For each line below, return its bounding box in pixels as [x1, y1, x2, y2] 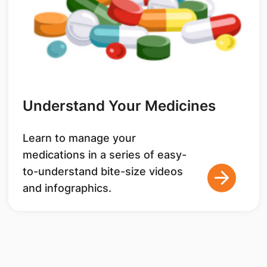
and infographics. [22, 182, 111, 195]
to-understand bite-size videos [22, 165, 183, 178]
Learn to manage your [22, 132, 136, 145]
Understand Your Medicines [22, 97, 216, 115]
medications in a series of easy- [22, 148, 187, 162]
